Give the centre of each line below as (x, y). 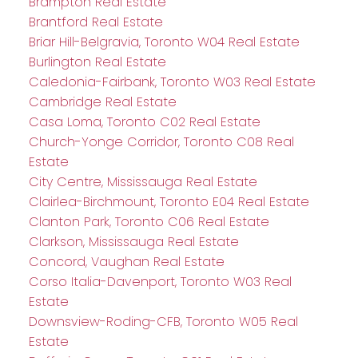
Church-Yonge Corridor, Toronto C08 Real (161, 142)
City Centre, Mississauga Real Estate (143, 182)
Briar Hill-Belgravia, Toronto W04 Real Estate (164, 42)
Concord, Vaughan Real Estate (126, 262)
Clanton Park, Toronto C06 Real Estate (149, 222)
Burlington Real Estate (97, 62)
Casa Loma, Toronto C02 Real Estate (144, 122)
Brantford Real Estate (95, 22)
